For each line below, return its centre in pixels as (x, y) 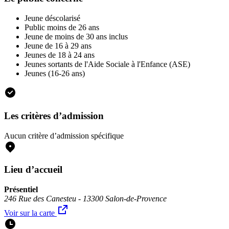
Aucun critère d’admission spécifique (64, 135)
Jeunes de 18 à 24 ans (60, 55)
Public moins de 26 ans (62, 28)
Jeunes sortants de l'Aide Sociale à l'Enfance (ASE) (107, 64)
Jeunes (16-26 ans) (55, 74)
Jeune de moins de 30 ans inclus (76, 37)
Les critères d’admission (54, 116)
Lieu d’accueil (33, 170)
